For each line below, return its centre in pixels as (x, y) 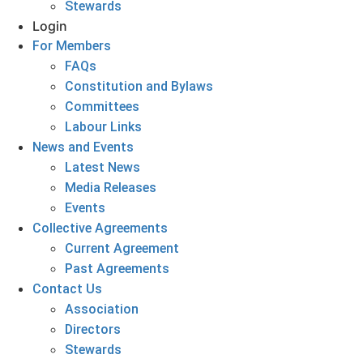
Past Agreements (117, 269)
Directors (93, 329)
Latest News (102, 167)
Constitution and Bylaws (139, 86)
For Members (72, 46)
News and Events (83, 147)
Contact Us (67, 289)
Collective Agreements (100, 228)
